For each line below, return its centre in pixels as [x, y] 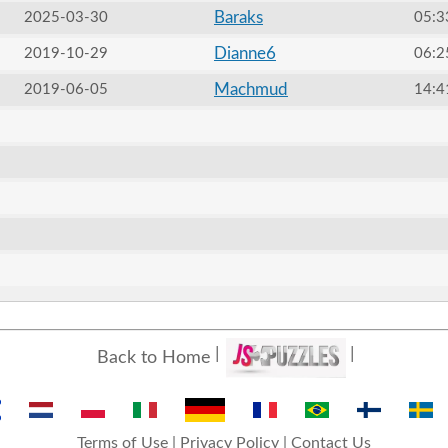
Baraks [238, 17]
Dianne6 [244, 53]
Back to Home [153, 357]
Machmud [250, 89]
